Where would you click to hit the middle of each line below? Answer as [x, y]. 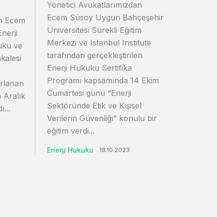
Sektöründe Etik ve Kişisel [94, 106]
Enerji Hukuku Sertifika [89, 68]
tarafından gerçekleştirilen [95, 55]
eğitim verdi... [71, 131]
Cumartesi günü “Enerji [89, 93]
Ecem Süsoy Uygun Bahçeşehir [105, 17]
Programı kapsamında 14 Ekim [103, 80]
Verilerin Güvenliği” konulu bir [102, 118]
